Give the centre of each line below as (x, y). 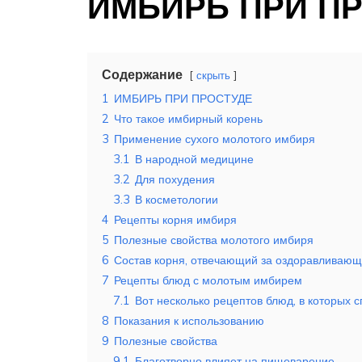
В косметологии (177, 200)
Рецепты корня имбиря (175, 220)
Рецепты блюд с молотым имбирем (208, 281)
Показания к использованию (189, 321)
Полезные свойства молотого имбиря (214, 240)
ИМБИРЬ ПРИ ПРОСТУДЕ (183, 99)
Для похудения (175, 180)
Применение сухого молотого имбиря (215, 139)
